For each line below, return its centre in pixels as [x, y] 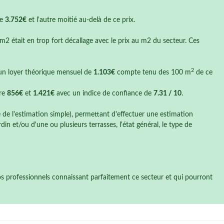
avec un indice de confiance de [104, 93]
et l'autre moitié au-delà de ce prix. [81, 20]
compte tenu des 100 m [153, 72]
